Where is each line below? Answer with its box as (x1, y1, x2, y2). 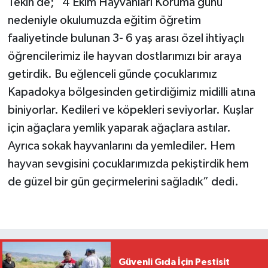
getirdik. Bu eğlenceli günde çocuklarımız (7, 68, 217, 80)
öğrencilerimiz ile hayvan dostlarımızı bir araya (7, 50, 242, 62)
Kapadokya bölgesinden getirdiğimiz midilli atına (7, 86, 255, 98)
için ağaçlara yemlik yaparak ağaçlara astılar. (7, 121, 231, 134)
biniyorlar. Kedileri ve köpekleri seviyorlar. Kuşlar (7, 103, 254, 116)
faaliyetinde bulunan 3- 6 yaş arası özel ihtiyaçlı (7, 32, 244, 44)
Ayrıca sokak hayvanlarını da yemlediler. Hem (7, 139, 235, 152)
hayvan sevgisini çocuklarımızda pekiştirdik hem (7, 157, 249, 170)
